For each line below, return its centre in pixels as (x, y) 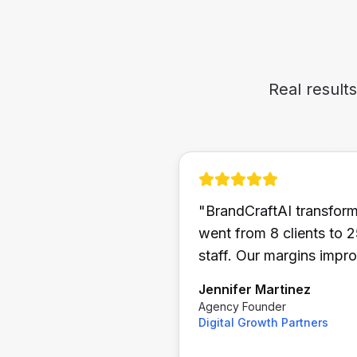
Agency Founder (242, 306)
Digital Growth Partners (263, 322)
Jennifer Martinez (255, 289)
